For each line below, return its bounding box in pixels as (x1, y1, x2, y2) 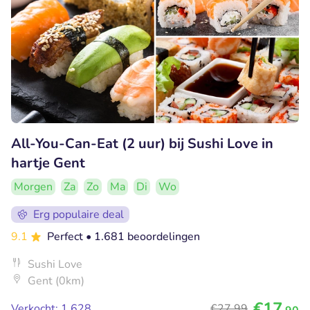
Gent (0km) (28, 273, 84, 289)
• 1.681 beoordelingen (86, 228, 200, 244)
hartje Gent (11, 153, 85, 172)
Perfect (47, 228, 86, 244)
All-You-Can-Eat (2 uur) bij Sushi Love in (11, 134, 273, 153)
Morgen (14, 179, 53, 194)
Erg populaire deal (33, 206, 124, 222)
